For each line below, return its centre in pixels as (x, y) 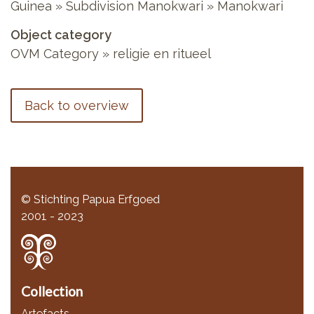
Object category (61, 34)
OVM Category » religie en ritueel (111, 53)
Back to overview (77, 105)
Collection (52, 291)
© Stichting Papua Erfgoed (90, 199)
